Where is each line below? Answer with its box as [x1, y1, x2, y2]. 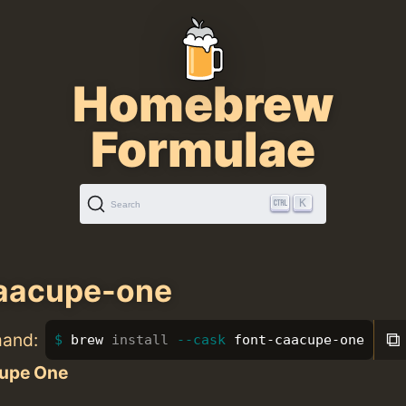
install [111, 331, 169, 348]
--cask [176, 331, 226, 348]
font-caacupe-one [225, 331, 364, 348]
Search [111, 198, 140, 209]
